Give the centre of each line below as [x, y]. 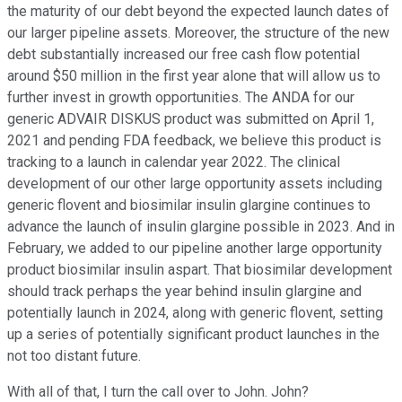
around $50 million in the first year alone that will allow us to [194, 76]
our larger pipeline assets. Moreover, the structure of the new [198, 33]
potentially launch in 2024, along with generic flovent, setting [195, 313]
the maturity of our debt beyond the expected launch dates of [198, 12]
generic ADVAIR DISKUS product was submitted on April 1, [191, 119]
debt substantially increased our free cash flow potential [184, 55]
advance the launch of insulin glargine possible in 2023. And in [201, 227]
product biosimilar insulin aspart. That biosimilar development [200, 270]
